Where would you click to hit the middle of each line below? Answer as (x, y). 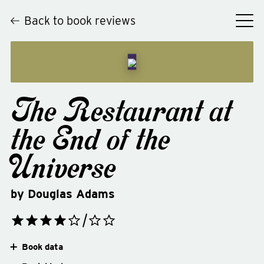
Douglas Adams (71, 194)
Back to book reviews (80, 21)
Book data (42, 247)
